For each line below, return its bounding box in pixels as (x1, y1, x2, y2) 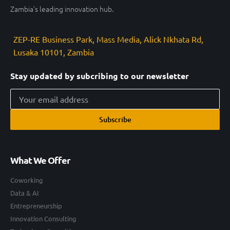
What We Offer (10, 154, 70, 166)
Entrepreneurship (10, 201, 62, 210)
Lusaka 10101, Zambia (13, 46, 94, 57)
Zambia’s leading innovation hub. (10, 3, 113, 14)
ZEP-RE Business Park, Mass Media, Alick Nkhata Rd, (13, 33, 204, 44)
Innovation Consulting (10, 214, 76, 223)
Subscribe (99, 114, 131, 124)
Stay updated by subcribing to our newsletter (10, 70, 189, 81)
